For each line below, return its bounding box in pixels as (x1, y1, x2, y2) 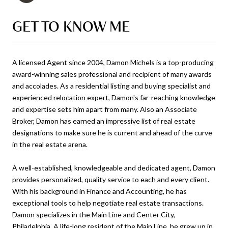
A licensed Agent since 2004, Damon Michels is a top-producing (12, 58, 214, 67)
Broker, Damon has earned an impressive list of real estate (12, 116, 195, 125)
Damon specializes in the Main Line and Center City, (12, 210, 175, 219)
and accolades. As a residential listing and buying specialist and (12, 81, 211, 90)
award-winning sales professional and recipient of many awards (12, 69, 212, 78)
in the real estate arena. (12, 139, 88, 149)
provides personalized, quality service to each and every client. (12, 175, 209, 184)
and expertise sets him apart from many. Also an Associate (12, 104, 197, 113)
